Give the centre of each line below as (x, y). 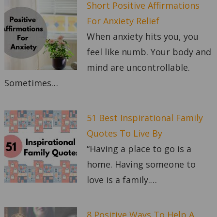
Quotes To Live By (124, 133)
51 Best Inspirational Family (145, 118)
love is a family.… (122, 180)
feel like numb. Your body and (149, 52)
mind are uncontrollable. (138, 68)
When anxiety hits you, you (142, 37)
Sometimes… (31, 83)
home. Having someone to (141, 164)
